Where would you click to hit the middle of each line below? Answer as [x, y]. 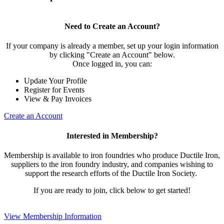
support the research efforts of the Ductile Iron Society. [112, 173]
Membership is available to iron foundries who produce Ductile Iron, [112, 155]
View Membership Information [53, 216]
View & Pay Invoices [58, 99]
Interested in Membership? [112, 135]
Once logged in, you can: [112, 64]
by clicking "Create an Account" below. [112, 55]
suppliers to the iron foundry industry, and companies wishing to [112, 164]
